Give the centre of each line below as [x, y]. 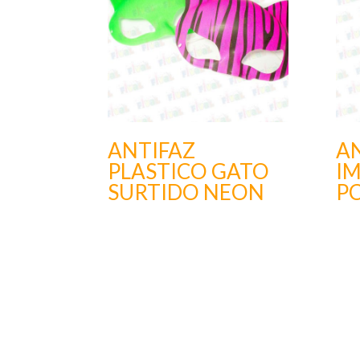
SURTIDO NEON [186, 192]
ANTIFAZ [152, 151]
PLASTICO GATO [189, 172]
